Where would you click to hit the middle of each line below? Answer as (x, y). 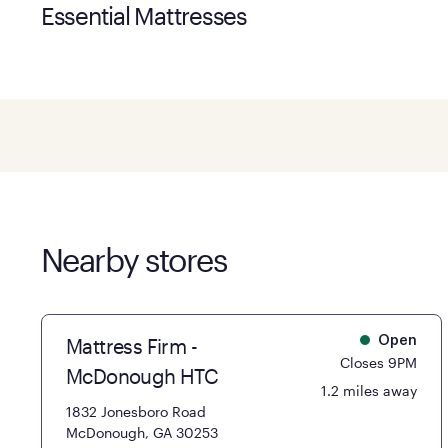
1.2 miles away (369, 390)
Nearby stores (133, 259)
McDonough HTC (142, 375)
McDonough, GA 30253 (141, 432)
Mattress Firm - (131, 345)
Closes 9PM (379, 362)
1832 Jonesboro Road (135, 411)
